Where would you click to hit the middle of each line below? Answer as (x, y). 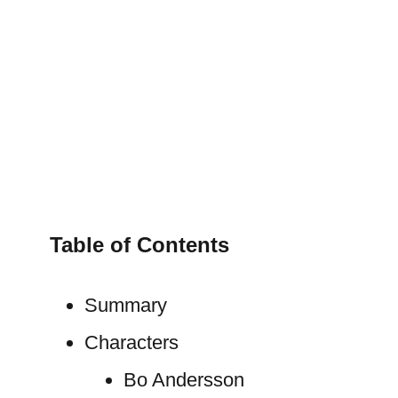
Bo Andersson (183, 380)
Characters (131, 342)
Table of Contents (139, 245)
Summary (125, 305)
